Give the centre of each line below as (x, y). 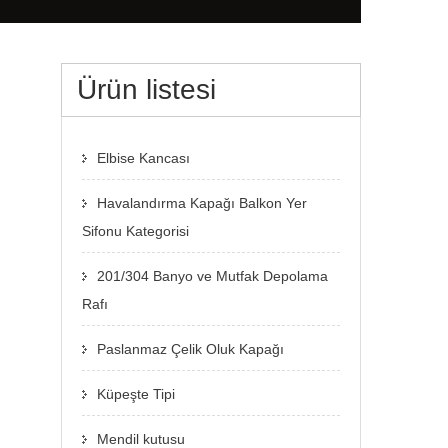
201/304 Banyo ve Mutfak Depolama (212, 276)
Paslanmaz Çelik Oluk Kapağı (190, 349)
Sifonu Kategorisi (135, 231)
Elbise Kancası (143, 158)
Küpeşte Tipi (136, 394)
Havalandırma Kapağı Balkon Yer (202, 203)
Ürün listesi (146, 89)
